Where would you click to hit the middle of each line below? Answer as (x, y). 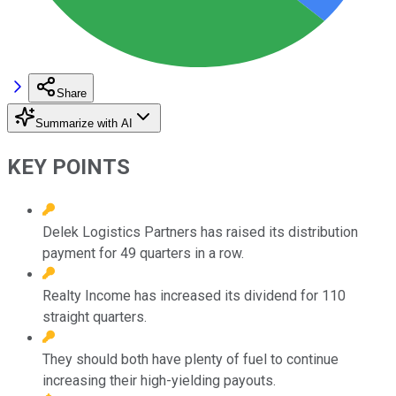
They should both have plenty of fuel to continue (190, 359)
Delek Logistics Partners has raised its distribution (200, 232)
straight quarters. (95, 316)
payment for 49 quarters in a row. (143, 253)
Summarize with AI (84, 123)
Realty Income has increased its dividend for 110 (194, 295)
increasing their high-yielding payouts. (159, 380)
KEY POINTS (69, 167)
